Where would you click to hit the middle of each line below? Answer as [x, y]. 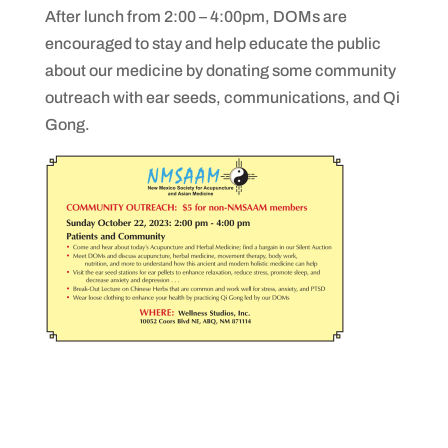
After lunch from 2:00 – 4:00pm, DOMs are [195, 17]
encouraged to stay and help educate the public [212, 44]
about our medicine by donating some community [220, 71]
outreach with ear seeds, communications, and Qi [222, 98]
